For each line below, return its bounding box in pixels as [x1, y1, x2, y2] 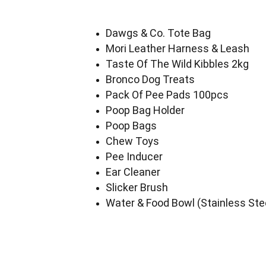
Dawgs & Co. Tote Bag [105, 27, 211, 39]
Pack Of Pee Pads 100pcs [105, 88, 229, 101]
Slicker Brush [105, 181, 168, 194]
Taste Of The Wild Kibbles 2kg [105, 58, 249, 70]
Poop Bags [105, 119, 157, 132]
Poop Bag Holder [105, 104, 185, 116]
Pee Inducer [105, 150, 163, 163]
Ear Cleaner [105, 166, 160, 178]
